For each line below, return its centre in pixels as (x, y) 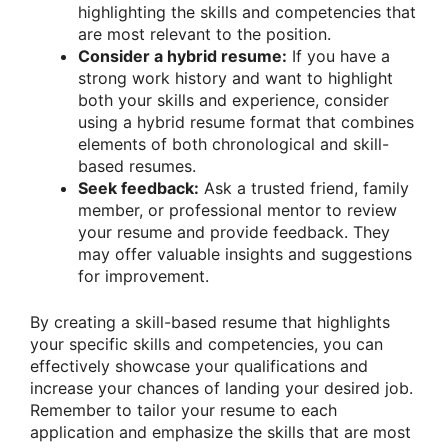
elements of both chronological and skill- (233, 143)
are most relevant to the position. (204, 33)
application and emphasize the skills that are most (220, 431)
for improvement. (143, 275)
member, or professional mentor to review (237, 209)
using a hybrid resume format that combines (246, 121)
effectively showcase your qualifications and (199, 365)
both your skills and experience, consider (233, 99)
